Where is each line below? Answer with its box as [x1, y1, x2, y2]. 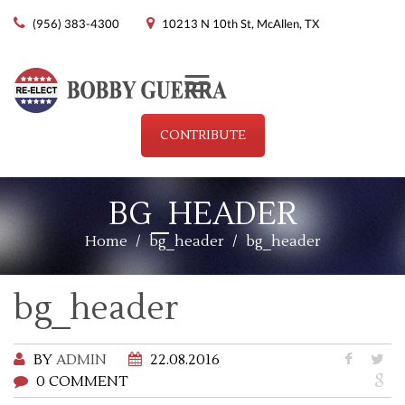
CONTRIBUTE [159, 127, 246, 144]
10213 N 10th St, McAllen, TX [162, 16, 319, 31]
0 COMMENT [33, 372, 127, 391]
